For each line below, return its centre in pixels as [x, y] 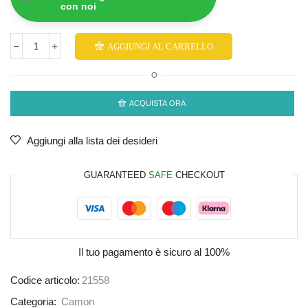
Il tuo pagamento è [121, 252]
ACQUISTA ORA [158, 103]
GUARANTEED [116, 175]
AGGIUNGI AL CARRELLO [160, 47]
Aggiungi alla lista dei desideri [92, 141]
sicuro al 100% [197, 252]
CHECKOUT [198, 175]
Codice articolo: [45, 280]
